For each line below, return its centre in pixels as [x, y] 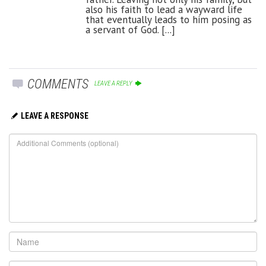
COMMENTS [57, 84]
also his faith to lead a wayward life [164, 9]
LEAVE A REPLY [114, 83]
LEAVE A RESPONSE [54, 115]
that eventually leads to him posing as [169, 19]
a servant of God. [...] [130, 29]
